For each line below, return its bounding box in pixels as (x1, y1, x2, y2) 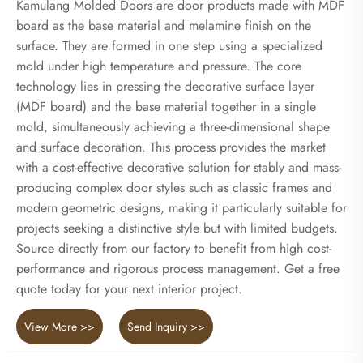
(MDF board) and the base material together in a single (16, 97, 316, 117)
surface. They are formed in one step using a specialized (16, 36, 322, 56)
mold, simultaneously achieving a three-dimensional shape (16, 117, 330, 137)
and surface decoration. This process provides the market (16, 138, 326, 157)
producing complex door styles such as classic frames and (16, 178, 332, 198)
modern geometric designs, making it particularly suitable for (16, 199, 347, 218)
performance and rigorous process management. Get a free (16, 259, 340, 279)
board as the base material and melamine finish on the (16, 16, 311, 36)
